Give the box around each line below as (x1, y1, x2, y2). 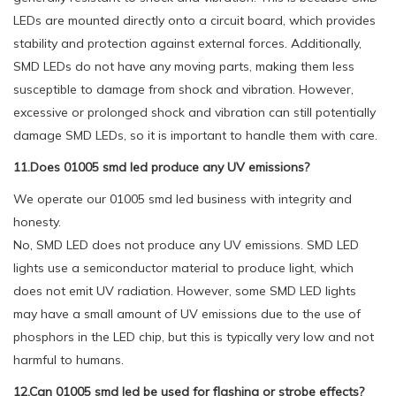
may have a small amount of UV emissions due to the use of (13, 305, 361, 322)
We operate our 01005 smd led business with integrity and (13, 190, 352, 207)
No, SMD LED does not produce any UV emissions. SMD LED (13, 236, 359, 253)
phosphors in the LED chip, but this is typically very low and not (13, 328, 374, 345)
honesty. (13, 213, 61, 230)
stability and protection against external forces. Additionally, (13, 34, 362, 51)
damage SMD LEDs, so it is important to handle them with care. (13, 126, 377, 143)
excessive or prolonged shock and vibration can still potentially (13, 103, 376, 120)
